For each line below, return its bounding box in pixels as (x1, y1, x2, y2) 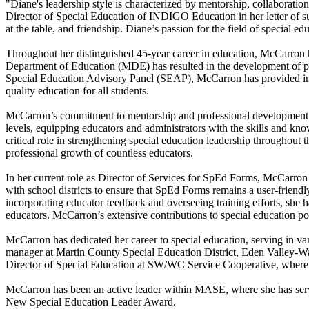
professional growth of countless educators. (6, 146, 193, 159)
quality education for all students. (6, 84, 149, 97)
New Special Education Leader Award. (6, 295, 176, 308)
